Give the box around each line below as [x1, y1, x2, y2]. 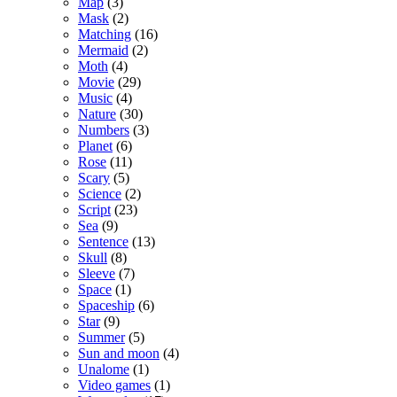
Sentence [78, 233, 128, 249]
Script [78, 201, 111, 217]
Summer [78, 329, 125, 345]
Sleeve [78, 265, 115, 281]
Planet [78, 137, 113, 153]
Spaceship [78, 297, 135, 313]
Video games [78, 377, 151, 393]
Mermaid [78, 42, 128, 58]
